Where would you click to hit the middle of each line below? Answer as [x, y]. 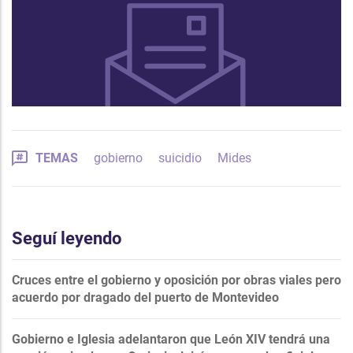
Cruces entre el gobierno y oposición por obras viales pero [176, 280]
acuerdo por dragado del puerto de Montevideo [145, 297]
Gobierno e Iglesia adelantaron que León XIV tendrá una [171, 339]
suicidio [180, 158]
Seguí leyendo [67, 238]
